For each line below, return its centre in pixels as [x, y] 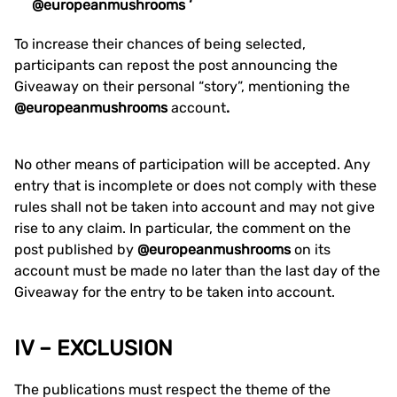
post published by [76, 249]
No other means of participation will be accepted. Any [192, 164]
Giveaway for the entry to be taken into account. [175, 292]
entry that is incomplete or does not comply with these [195, 186]
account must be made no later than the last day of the [197, 271]
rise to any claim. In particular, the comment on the [183, 228]
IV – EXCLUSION [93, 348]
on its [312, 249]
